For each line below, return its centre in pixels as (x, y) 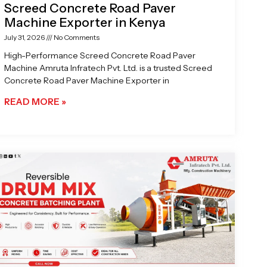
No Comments (76, 37)
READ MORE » (35, 101)
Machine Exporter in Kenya (85, 22)
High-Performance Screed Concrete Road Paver (100, 55)
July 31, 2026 (25, 37)
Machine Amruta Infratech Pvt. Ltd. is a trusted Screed (108, 68)
